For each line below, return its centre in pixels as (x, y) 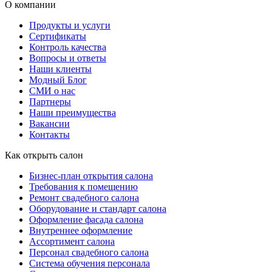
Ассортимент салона (72, 241)
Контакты (49, 134)
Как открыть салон (44, 155)
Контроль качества (68, 47)
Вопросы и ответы (68, 58)
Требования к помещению (83, 186)
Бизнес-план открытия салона (91, 175)
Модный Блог (58, 80)
